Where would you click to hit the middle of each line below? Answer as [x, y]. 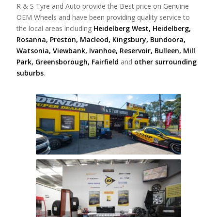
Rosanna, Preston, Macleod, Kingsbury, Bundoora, [101, 39]
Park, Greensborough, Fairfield [67, 62]
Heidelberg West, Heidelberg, [142, 28]
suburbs [30, 73]
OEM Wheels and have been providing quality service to [103, 17]
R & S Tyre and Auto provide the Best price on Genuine [102, 6]
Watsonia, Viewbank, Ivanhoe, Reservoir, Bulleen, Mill [106, 50]
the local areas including [55, 28]
